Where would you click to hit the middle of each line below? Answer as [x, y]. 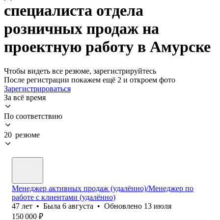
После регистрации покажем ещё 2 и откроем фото [90, 80]
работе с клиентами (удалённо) [64, 197]
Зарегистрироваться [37, 88]
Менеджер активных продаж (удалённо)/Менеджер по [103, 188]
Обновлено [124, 206]
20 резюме [22, 135]
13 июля [158, 206]
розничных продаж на [82, 29]
